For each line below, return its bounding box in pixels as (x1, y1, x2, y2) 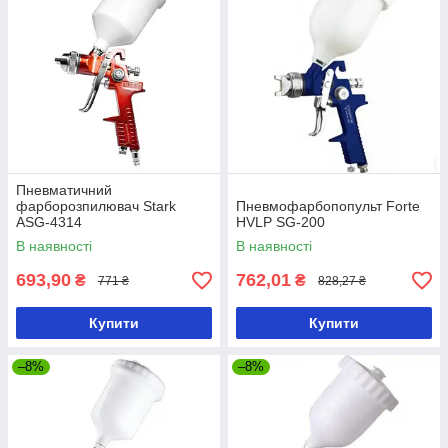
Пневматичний (16, 182, 112, 199)
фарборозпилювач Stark (16, 198, 176, 215)
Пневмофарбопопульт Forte (236, 198, 420, 215)
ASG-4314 (16, 214, 82, 231)
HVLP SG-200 (236, 214, 325, 231)
